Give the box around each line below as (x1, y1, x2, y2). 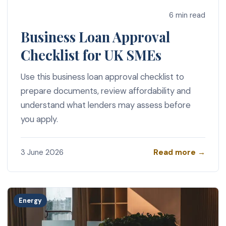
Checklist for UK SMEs (20, 46, 161, 65)
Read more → (153, 147, 206, 157)
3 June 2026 (20, 147, 64, 158)
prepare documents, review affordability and (20, 85, 191, 97)
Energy (19, 196, 42, 205)
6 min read (169, 10, 206, 21)
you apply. (20, 114, 58, 125)
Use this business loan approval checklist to (20, 71, 184, 83)
